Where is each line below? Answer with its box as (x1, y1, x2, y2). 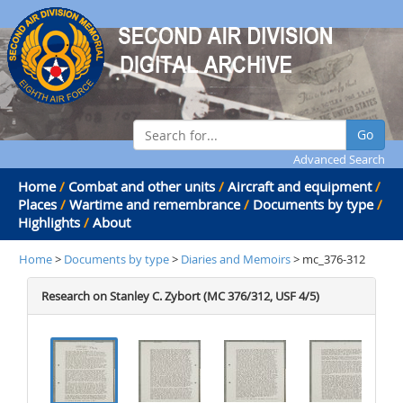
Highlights (18, 213, 80, 231)
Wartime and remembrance (69, 195, 240, 213)
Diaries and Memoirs (181, 251, 293, 267)
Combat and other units (68, 177, 215, 195)
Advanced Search (293, 151, 385, 167)
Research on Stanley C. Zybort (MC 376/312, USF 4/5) (41, 288, 319, 304)
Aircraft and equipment (228, 177, 372, 195)
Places (18, 195, 57, 213)
